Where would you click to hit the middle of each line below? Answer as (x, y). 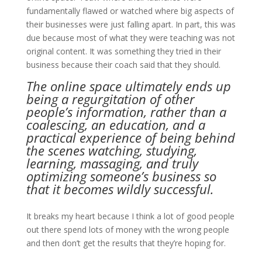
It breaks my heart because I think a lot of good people (130, 216)
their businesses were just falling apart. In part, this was (131, 24)
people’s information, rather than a (126, 112)
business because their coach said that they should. (123, 65)
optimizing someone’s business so (121, 176)
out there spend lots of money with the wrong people (127, 230)
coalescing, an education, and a (116, 125)
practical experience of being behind (130, 137)
